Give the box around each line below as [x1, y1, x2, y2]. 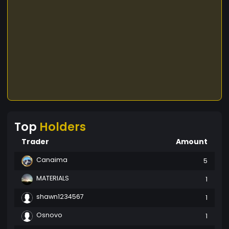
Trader [21, 136, 49, 147]
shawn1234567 [36, 192, 84, 201]
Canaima [36, 155, 67, 164]
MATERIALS [36, 173, 69, 182]
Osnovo [36, 210, 62, 219]
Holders [39, 118, 86, 135]
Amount [176, 136, 208, 147]
